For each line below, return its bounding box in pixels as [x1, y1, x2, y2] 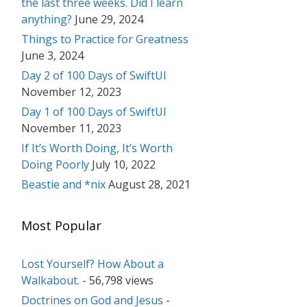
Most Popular [21, 217, 101, 234]
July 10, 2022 [92, 157, 156, 173]
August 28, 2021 [108, 177, 191, 193]
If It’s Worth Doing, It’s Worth [21, 140, 173, 156]
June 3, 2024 [21, 48, 84, 64]
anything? [21, 12, 72, 27]
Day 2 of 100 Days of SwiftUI [21, 68, 167, 84]
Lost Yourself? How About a [21, 256, 164, 272]
